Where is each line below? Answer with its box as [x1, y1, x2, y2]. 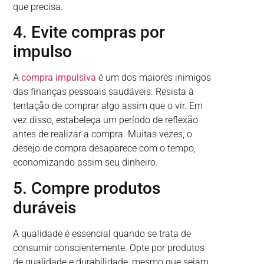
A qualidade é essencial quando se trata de [13, 227, 192, 239]
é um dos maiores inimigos [96, 72, 212, 84]
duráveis [13, 197, 77, 217]
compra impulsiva [21, 72, 97, 84]
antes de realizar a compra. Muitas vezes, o [13, 128, 193, 140]
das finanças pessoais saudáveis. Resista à [13, 86, 194, 98]
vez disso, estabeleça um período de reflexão [13, 114, 199, 126]
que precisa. [13, 1, 64, 13]
